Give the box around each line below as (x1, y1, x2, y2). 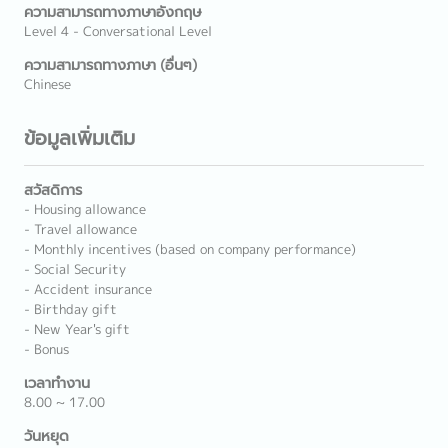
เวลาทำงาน (24, 373, 90, 393)
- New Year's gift (24, 320, 130, 338)
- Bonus (24, 340, 69, 358)
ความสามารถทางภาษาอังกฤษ (24, 2, 201, 22)
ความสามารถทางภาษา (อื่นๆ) (24, 55, 197, 75)
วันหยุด (24, 426, 69, 446)
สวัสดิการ (24, 180, 82, 200)
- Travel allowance (24, 220, 137, 238)
